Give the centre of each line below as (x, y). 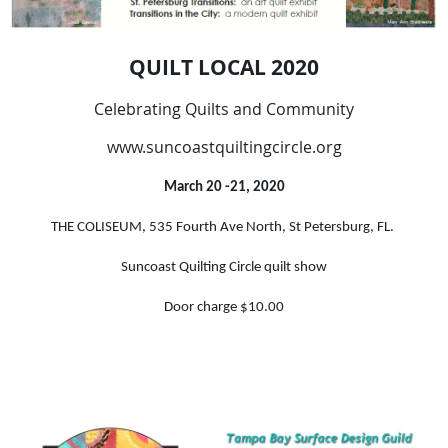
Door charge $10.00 (224, 308)
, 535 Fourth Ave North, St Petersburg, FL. (269, 228)
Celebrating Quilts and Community (224, 109)
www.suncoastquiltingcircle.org (224, 147)
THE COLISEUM (96, 228)
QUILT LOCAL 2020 (224, 68)
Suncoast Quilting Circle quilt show (224, 268)
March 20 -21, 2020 (224, 188)
